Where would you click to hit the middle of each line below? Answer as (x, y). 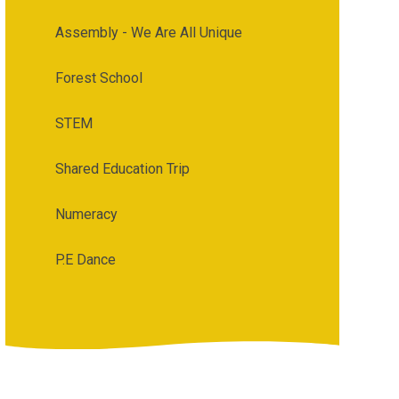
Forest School (98, 77)
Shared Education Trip (122, 168)
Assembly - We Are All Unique (148, 32)
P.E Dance (85, 259)
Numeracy (86, 214)
